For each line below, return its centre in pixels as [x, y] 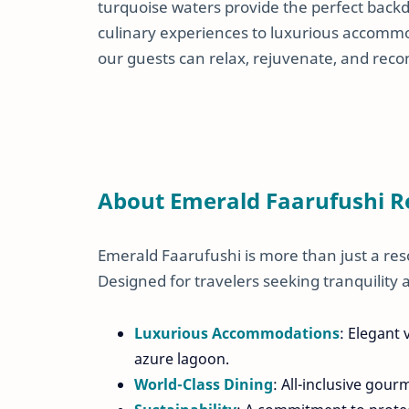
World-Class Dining [204, 384]
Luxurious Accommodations [237, 333]
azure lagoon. [182, 358]
